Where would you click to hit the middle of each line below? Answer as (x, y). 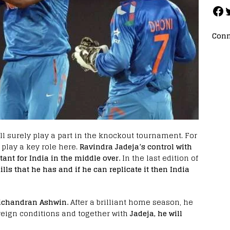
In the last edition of (159, 158)
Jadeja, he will (156, 214)
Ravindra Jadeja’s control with (136, 147)
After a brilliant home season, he (131, 202)
